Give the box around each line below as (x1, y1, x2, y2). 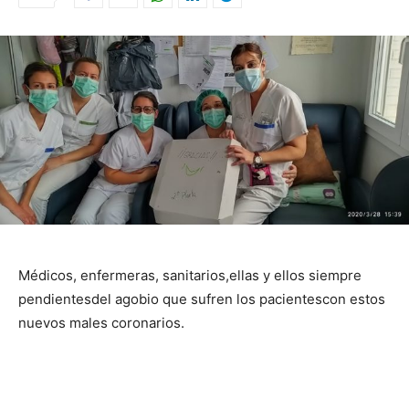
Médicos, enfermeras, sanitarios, (18, 266, 229, 284)
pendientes (18, 289, 91, 308)
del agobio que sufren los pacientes (91, 289, 322, 308)
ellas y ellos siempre (229, 266, 362, 284)
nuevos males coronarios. (18, 313, 184, 331)
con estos (322, 289, 385, 308)
